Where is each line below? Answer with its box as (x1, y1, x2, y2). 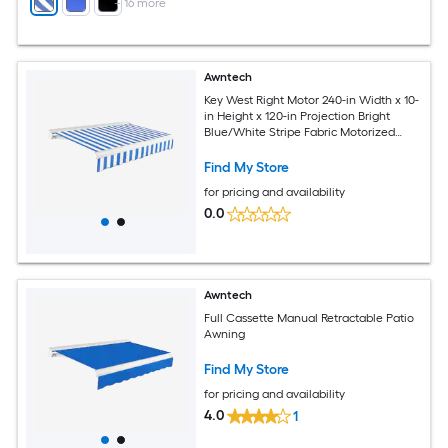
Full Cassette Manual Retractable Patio (204, 310, 415, 325)
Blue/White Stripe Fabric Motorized (204, 124, 396, 139)
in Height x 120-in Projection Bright (204, 108, 391, 123)
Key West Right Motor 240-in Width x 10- (204, 92, 420, 107)
